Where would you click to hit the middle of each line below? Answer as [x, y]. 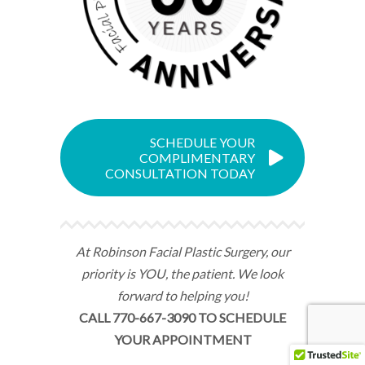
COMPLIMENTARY [197, 158]
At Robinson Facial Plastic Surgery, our [182, 252]
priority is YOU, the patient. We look [182, 274]
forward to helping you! [182, 296]
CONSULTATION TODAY [180, 174]
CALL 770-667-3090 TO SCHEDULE [182, 318]
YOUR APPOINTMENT [182, 340]
